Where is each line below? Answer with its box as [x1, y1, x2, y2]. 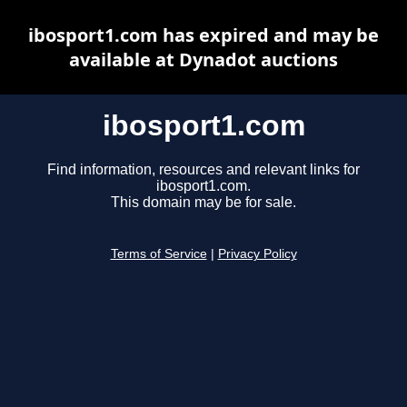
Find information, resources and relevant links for [47, 162, 360, 178]
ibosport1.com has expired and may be [28, 23, 379, 47]
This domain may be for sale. [111, 194, 296, 211]
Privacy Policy [217, 247, 297, 262]
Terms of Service [110, 247, 207, 262]
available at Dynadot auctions [69, 47, 338, 72]
